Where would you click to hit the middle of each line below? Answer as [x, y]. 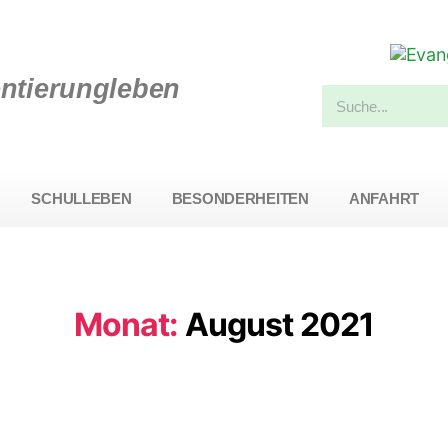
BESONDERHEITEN [240, 198]
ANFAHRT [383, 198]
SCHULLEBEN [81, 198]
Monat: [126, 324]
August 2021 [279, 324]
